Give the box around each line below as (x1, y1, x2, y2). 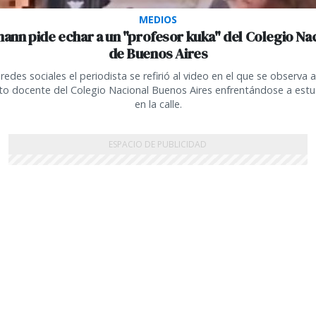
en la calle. (134, 97, 182, 111)
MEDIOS (139, 13, 177, 27)
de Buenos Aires (108, 44, 208, 64)
